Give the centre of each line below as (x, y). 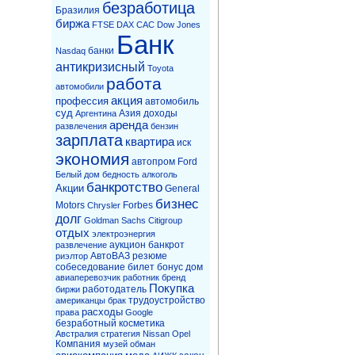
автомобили (80, 86)
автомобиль (172, 101)
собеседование (90, 267)
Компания (78, 344)
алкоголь (160, 174)
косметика (142, 323)
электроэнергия (124, 233)
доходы (160, 113)
